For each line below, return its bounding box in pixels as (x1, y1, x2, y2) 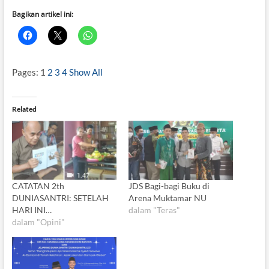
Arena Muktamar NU (128, 193, 207, 204)
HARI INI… (11, 205, 52, 216)
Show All (68, 66, 103, 77)
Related (11, 104, 37, 113)
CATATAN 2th (11, 181, 64, 192)
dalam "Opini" (11, 217, 65, 228)
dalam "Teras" (128, 205, 180, 216)
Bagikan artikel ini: (11, 8, 73, 19)
